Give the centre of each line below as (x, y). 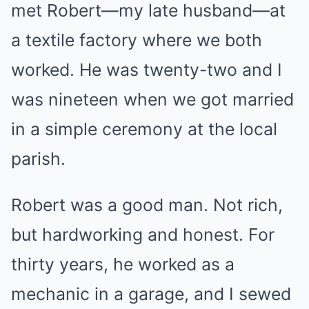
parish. (38, 158)
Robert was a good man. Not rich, (147, 205)
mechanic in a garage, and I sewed (151, 293)
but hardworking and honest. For (143, 234)
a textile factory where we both (137, 40)
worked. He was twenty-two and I (147, 69)
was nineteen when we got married (152, 99)
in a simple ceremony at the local (144, 129)
